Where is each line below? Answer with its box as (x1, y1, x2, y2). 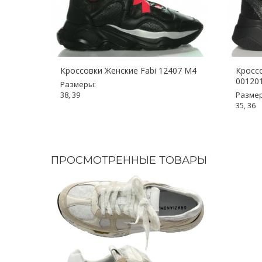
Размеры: (60, 79, 96, 89)
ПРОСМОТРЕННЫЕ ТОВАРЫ (51, 154, 207, 167)
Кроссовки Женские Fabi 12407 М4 (60, 65, 196, 76)
